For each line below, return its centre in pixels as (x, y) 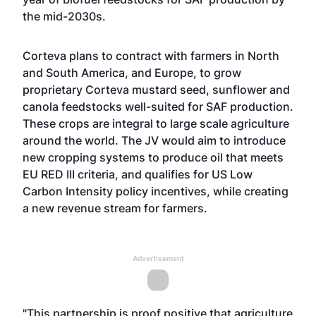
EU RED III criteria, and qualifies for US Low (138, 174)
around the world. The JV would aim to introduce (154, 140)
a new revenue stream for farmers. (115, 208)
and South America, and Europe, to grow (132, 73)
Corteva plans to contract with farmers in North (151, 56)
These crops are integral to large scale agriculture (156, 123)
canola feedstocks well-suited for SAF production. (158, 107)
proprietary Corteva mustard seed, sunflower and (156, 90)
